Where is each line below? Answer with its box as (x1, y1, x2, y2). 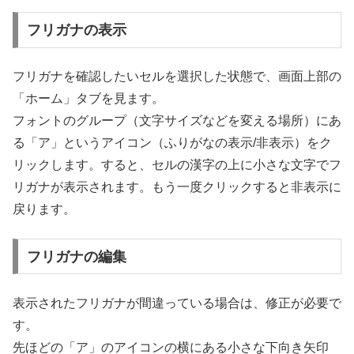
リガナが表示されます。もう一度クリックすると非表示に (13, 180, 341, 194)
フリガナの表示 (26, 21, 126, 38)
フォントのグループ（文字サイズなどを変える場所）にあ (13, 114, 341, 128)
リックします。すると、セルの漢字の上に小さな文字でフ (13, 158, 341, 172)
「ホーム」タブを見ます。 (13, 92, 164, 106)
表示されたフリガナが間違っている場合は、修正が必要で (13, 296, 341, 310)
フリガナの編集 (26, 248, 126, 265)
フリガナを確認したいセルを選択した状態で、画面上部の (13, 70, 341, 84)
